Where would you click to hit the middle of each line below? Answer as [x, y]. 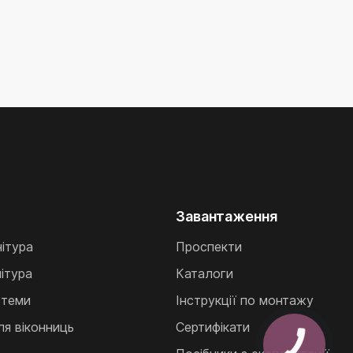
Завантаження [226, 216]
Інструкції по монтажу [244, 300]
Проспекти [208, 247]
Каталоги [204, 273]
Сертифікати [212, 327]
